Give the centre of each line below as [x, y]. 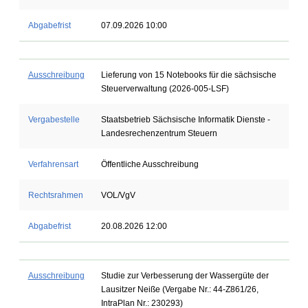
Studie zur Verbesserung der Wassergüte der [185, 276]
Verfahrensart [53, 164]
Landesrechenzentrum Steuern [159, 133]
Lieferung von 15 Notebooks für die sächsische [188, 75]
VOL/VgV [118, 195]
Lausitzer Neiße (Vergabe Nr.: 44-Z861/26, [179, 289]
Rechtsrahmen [55, 195]
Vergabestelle [54, 120]
